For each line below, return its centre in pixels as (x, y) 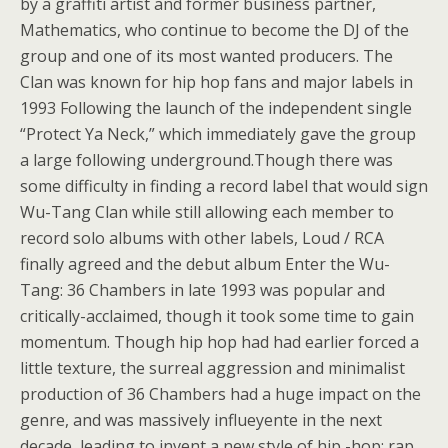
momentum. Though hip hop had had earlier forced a (219, 342)
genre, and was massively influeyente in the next (201, 420)
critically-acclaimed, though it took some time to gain (217, 316)
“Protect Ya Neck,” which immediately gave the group (218, 134)
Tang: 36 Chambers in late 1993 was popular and (202, 290)
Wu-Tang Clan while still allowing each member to (207, 212)
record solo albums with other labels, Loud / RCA (202, 238)
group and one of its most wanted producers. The (206, 56)
